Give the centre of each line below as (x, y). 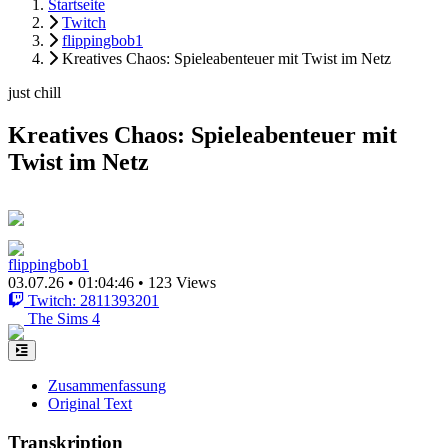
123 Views (182, 282)
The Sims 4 (64, 318)
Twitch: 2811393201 (93, 300)
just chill (34, 92)
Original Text (90, 403)
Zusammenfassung (107, 385)
